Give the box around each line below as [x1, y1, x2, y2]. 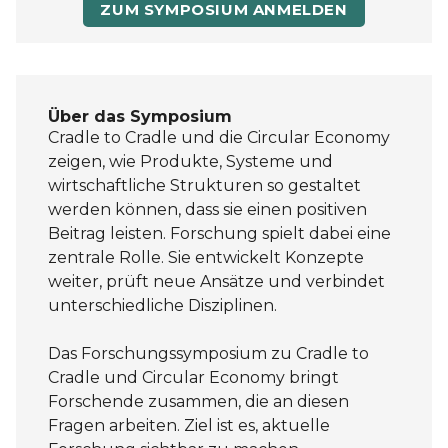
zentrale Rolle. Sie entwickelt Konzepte [48, 247, 364, 267]
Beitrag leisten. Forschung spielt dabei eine [48, 223, 391, 243]
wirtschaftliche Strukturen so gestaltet [48, 175, 361, 195]
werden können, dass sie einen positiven [48, 199, 367, 219]
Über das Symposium [48, 106, 232, 126]
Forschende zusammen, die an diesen [48, 391, 349, 411]
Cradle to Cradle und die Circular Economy [48, 127, 390, 147]
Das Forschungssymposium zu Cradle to [48, 343, 369, 363]
